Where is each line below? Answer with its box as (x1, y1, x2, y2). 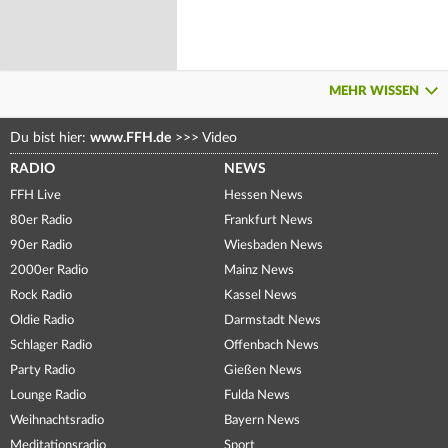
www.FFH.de (90, 130, 171, 145)
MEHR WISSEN (329, 84, 419, 98)
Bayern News (224, 413, 300, 427)
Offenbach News (224, 338, 319, 352)
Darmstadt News (224, 313, 321, 327)
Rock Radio (10, 288, 72, 302)
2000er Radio (10, 263, 88, 277)
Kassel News (224, 288, 297, 302)
